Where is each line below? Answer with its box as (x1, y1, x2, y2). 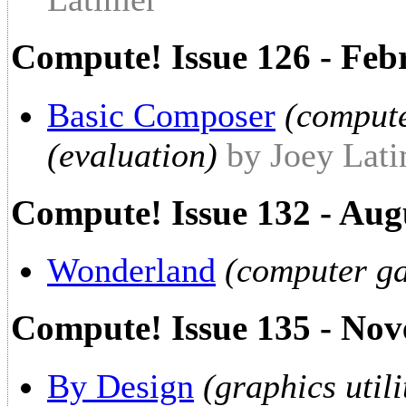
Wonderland (47, 251, 216, 290)
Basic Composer (47, 95, 275, 134)
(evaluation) (47, 135, 217, 174)
